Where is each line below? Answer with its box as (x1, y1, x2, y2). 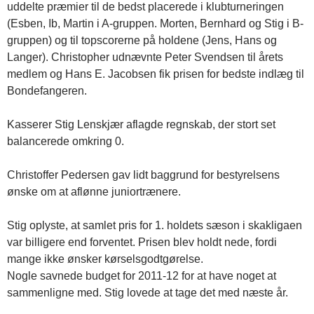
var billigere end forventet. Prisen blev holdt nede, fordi (7, 236, 277, 248)
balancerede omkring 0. (7, 135, 124, 147)
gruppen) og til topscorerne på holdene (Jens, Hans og (7, 34, 277, 46)
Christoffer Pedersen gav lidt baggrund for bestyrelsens (7, 169, 280, 181)
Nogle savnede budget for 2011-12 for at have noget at (7, 270, 276, 282)
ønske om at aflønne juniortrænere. (7, 186, 181, 198)
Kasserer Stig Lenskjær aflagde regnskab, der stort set (7, 118, 275, 130)
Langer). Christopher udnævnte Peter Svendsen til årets (7, 51, 283, 63)
